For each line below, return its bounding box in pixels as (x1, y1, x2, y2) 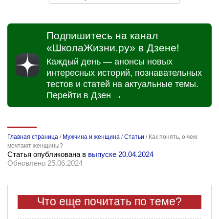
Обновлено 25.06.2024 (7, 158, 83, 167)
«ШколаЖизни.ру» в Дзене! (46, 42, 179, 53)
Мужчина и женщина (63, 133, 120, 140)
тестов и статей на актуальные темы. (46, 79, 198, 89)
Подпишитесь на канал (46, 29, 158, 41)
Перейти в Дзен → (46, 90, 122, 100)
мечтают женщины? (7, 142, 63, 149)
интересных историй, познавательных (46, 67, 202, 78)
